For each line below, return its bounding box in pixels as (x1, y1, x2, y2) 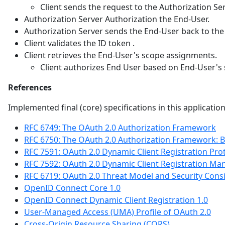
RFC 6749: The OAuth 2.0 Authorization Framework (24, 122, 216, 133)
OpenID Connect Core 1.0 (24, 182, 121, 193)
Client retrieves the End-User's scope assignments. (24, 49, 217, 61)
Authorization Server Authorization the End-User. (24, 13, 209, 25)
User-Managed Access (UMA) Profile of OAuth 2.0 (24, 206, 211, 217)
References (8, 81, 52, 93)
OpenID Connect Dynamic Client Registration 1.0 (24, 194, 208, 205)
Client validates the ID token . (24, 37, 135, 49)
